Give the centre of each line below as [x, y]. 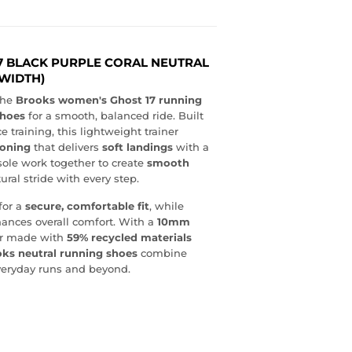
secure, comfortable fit [87, 206]
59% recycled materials [129, 238]
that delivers [66, 147]
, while [167, 206]
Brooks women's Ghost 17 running [109, 100]
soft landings [137, 147]
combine [162, 253]
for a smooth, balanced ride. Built [114, 116]
